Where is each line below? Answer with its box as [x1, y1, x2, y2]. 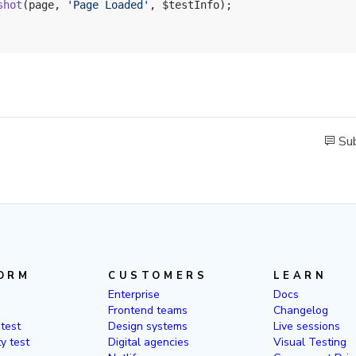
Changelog [273, 303, 328, 318]
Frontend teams [108, 303, 188, 318]
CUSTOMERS [108, 269, 208, 283]
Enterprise [108, 287, 161, 302]
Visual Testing [273, 335, 346, 350]
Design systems [108, 319, 188, 334]
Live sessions [273, 319, 340, 334]
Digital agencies [108, 335, 190, 350]
